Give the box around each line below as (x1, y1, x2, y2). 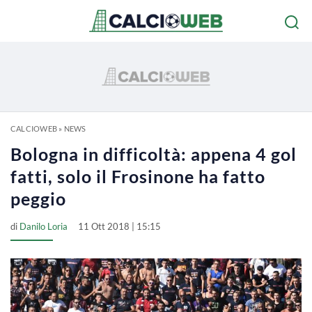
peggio (10, 188, 66, 209)
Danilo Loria (19, 221, 68, 232)
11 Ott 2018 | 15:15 (78, 221, 161, 232)
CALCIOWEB (10, 124, 57, 133)
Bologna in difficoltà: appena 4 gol (10, 143, 297, 164)
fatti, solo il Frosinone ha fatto (10, 166, 265, 187)
